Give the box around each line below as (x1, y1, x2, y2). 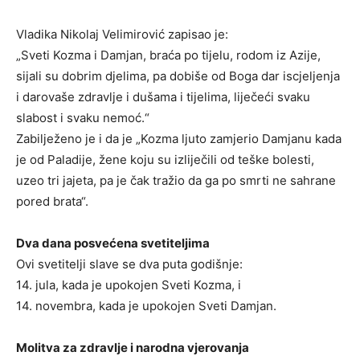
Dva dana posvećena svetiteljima (16, 235, 210, 251)
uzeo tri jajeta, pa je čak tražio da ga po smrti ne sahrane (16, 172, 336, 188)
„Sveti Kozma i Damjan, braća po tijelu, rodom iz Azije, (16, 47, 321, 63)
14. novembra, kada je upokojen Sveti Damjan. (16, 297, 276, 313)
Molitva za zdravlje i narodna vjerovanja (16, 339, 249, 355)
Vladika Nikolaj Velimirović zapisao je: (16, 26, 228, 42)
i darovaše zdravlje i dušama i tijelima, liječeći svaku (16, 88, 310, 104)
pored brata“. (16, 193, 88, 209)
